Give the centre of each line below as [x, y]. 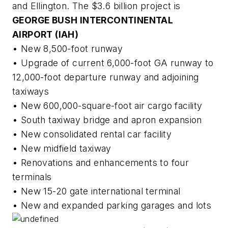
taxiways [31, 92]
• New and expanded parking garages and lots [112, 206]
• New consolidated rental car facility [92, 134]
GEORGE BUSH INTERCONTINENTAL [93, 20]
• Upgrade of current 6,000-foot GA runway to [113, 63]
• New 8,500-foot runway [68, 49]
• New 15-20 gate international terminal [96, 191]
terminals [32, 177]
